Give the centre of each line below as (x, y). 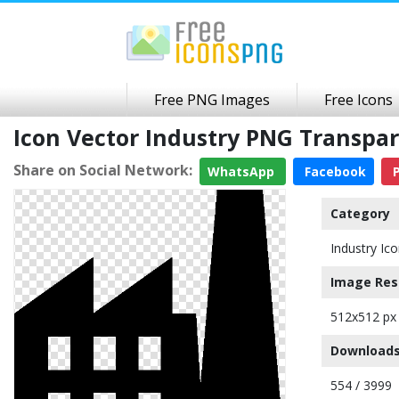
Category (360, 213)
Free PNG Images (212, 100)
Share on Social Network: (103, 170)
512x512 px (363, 317)
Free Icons (358, 100)
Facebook (334, 171)
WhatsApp (243, 171)
